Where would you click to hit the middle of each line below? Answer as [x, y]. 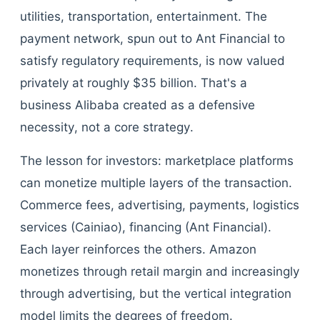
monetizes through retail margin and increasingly [160, 271]
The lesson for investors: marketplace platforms [157, 161]
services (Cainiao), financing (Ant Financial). [146, 227]
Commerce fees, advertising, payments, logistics [160, 205]
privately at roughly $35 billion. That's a [134, 83]
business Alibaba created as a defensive [137, 105]
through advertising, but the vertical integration [156, 294]
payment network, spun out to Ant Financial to [152, 39]
